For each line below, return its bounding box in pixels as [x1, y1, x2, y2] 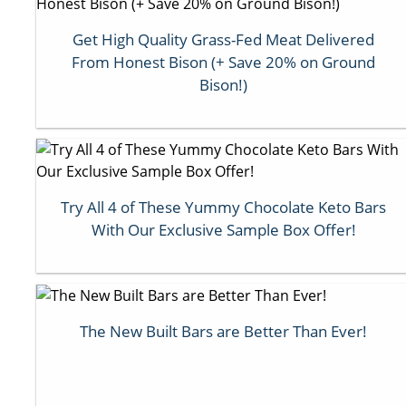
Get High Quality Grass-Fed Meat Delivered [72, 28, 375, 50]
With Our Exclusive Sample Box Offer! [91, 218, 356, 240]
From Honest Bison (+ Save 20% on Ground [72, 51, 376, 72]
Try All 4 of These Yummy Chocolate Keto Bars [61, 196, 387, 217]
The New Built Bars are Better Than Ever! [80, 321, 368, 343]
